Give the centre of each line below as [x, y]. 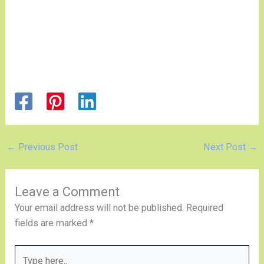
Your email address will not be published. [100, 207]
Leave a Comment [67, 192]
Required [205, 207]
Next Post [226, 147]
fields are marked [52, 223]
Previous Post [47, 147]
